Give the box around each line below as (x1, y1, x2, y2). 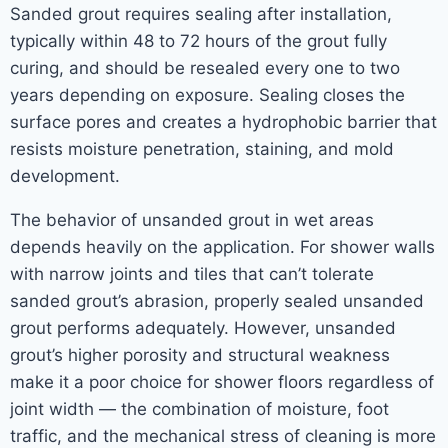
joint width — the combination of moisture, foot (10, 399, 389, 419)
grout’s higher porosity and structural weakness (10, 345, 390, 365)
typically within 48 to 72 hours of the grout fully (10, 31, 387, 51)
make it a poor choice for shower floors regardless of (10, 372, 434, 392)
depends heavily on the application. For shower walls (10, 237, 435, 257)
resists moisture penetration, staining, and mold (10, 139, 394, 159)
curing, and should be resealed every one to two (10, 58, 400, 78)
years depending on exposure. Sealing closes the (10, 85, 405, 105)
